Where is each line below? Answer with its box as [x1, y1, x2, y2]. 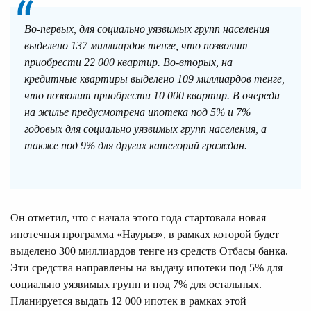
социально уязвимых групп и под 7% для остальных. [10, 278, 262, 290]
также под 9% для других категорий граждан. [24, 139, 247, 151]
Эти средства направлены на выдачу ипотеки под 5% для [10, 261, 283, 274]
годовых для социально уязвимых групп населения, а [24, 122, 267, 135]
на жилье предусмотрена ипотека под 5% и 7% [24, 106, 251, 118]
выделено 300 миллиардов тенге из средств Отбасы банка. [10, 244, 288, 257]
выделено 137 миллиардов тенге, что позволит [24, 39, 248, 51]
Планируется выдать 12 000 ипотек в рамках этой [10, 294, 246, 307]
